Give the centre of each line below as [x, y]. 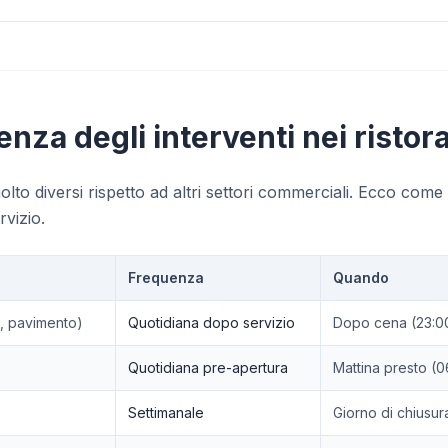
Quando [361, 277]
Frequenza [166, 277]
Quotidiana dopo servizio [211, 322]
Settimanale [166, 412]
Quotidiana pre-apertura [208, 367]
